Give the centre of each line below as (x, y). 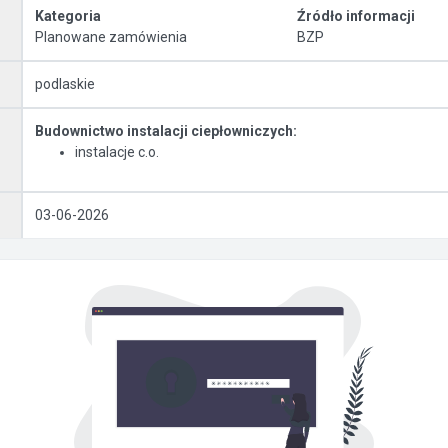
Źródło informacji (355, 16)
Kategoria (68, 16)
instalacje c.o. (117, 152)
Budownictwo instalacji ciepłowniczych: (166, 131)
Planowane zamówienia (111, 37)
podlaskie (65, 84)
